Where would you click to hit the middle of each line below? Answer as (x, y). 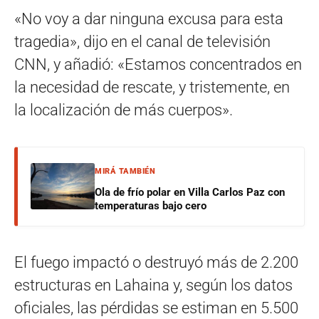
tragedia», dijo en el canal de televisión (142, 41)
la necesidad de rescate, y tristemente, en (152, 87)
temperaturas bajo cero (151, 205)
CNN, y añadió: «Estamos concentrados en (158, 64)
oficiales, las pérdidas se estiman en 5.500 (156, 308)
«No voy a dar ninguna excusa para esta (149, 19)
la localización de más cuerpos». (124, 110)
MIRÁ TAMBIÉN (125, 171)
